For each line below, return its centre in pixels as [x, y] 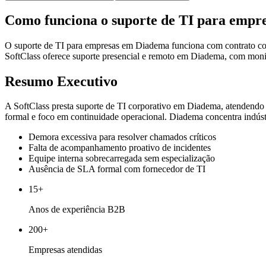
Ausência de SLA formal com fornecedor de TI [117, 169]
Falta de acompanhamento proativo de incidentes [120, 148]
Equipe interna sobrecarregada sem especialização [122, 159]
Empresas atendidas [65, 250]
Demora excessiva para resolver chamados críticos [122, 137]
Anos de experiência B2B [77, 210]
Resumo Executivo [61, 81]
